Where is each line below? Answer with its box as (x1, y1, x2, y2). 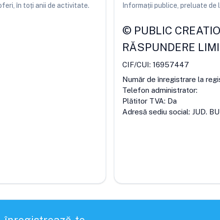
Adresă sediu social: (122, 108, 192, 116)
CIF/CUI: (122, 60, 153, 69)
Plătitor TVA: (122, 97, 167, 105)
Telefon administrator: (122, 86, 197, 94)
